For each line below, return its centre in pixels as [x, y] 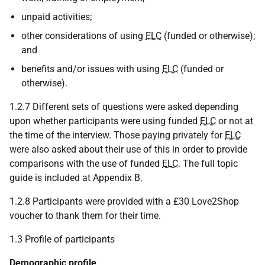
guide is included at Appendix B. [76, 178]
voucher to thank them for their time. [85, 216]
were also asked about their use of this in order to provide [128, 149]
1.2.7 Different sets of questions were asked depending [124, 107]
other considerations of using [83, 36]
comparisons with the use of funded [86, 164]
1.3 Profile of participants [62, 239]
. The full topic [208, 164]
